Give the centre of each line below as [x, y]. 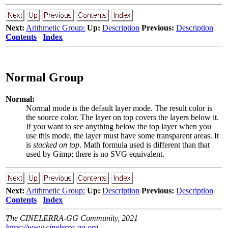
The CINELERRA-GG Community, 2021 [72, 218]
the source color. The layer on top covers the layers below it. [123, 117]
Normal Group [45, 77]
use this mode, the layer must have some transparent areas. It [123, 135]
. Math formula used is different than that [145, 145]
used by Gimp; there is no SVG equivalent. [95, 154]
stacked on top [56, 145]
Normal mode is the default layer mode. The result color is [119, 108]
